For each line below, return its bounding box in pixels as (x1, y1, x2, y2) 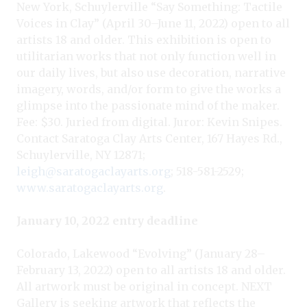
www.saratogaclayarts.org (16, 180, 163, 195)
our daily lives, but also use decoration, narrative (16, 65, 286, 79)
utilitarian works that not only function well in (16, 49, 276, 63)
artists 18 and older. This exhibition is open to (16, 32, 271, 47)
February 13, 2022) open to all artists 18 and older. (16, 262, 286, 277)
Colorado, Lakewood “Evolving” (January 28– (16, 246, 265, 260)
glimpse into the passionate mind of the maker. (16, 98, 280, 112)
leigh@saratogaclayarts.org (16, 164, 171, 178)
